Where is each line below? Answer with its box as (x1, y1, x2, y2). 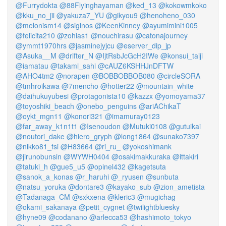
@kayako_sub (106, 182, 151, 192)
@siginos (64, 20, 93, 30)
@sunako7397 (153, 131, 199, 141)
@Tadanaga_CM (16, 192, 70, 202)
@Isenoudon (80, 121, 121, 131)
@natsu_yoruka (16, 182, 66, 192)
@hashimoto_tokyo (130, 212, 191, 222)
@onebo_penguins (76, 101, 137, 111)
